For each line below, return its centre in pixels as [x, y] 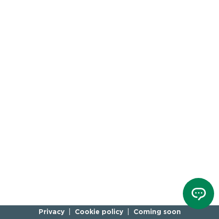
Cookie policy [99, 212]
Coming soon [157, 212]
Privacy [51, 212]
